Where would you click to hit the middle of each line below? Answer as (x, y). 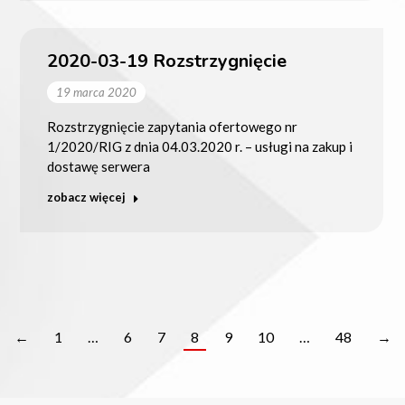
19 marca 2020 (96, 92)
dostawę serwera (98, 166)
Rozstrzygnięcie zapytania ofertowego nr (172, 126)
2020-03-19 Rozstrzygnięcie (166, 61)
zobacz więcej (86, 197)
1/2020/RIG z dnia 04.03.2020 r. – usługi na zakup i (199, 146)
